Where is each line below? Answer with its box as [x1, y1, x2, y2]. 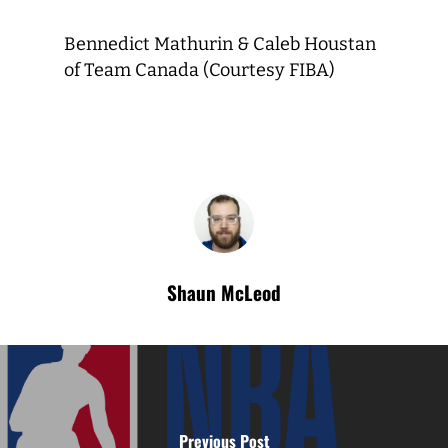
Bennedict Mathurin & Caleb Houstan [64, 32, 376, 55]
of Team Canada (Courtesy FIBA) [64, 58, 335, 81]
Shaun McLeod [167, 277, 281, 307]
